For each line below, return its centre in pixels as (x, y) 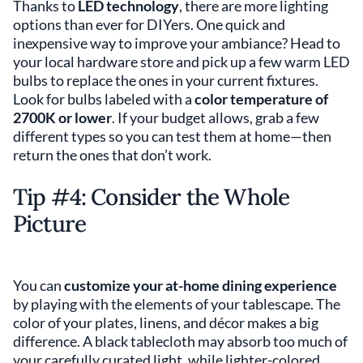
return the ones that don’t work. (112, 154)
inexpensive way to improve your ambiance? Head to (177, 43)
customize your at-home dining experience (201, 285)
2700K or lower (62, 117)
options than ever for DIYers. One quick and (149, 24)
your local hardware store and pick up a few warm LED (181, 61)
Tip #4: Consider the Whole (152, 196)
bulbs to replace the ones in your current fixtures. (166, 80)
